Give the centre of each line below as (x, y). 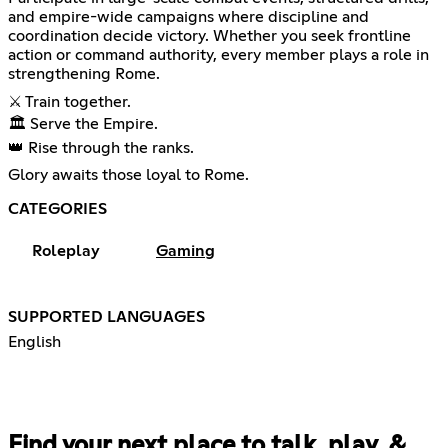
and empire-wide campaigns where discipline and (188, 17)
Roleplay (66, 251)
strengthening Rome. (84, 74)
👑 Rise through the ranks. (101, 148)
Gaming (185, 251)
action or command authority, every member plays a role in (218, 55)
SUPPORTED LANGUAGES (106, 317)
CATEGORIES (57, 209)
